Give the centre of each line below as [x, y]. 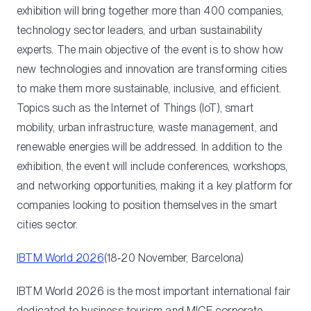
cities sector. [48, 224]
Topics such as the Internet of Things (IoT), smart [135, 108]
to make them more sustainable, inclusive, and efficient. [149, 88]
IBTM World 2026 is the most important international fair [154, 291]
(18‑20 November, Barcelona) [174, 258]
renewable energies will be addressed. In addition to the [150, 146]
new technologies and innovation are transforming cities [152, 69]
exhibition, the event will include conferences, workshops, [152, 166]
